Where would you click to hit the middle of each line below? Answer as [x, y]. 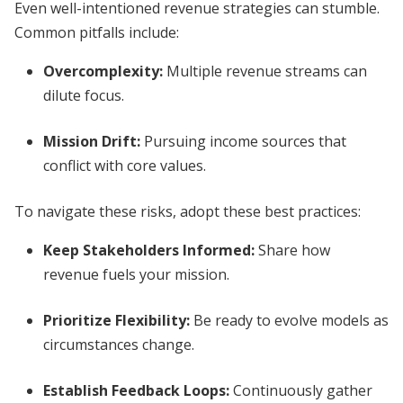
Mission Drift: [92, 141]
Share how [292, 250]
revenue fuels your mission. [136, 274]
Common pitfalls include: [97, 32]
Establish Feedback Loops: [136, 390]
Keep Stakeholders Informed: [149, 250]
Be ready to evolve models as [289, 320]
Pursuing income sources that [243, 141]
